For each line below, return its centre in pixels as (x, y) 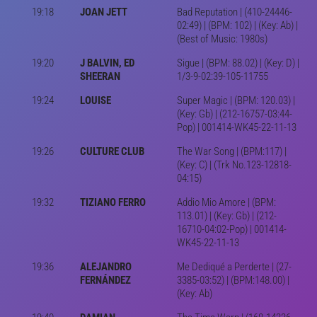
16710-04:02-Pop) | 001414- (231, 229)
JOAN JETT (103, 12)
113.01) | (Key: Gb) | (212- (226, 215)
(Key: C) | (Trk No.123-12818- (234, 165)
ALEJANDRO (105, 266)
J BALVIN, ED (107, 63)
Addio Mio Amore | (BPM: (226, 202)
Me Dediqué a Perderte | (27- (234, 266)
